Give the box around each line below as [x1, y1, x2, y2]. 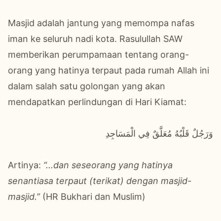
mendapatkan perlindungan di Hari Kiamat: [8, 96, 186, 107]
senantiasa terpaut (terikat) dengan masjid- [8, 175, 191, 186]
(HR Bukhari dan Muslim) [40, 191, 146, 202]
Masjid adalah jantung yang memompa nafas [8, 17, 194, 28]
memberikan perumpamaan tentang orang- [8, 49, 189, 60]
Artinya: [8, 159, 43, 170]
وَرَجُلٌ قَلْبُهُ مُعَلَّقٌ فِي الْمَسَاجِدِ [106, 128, 213, 139]
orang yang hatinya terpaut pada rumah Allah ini [8, 65, 209, 75]
